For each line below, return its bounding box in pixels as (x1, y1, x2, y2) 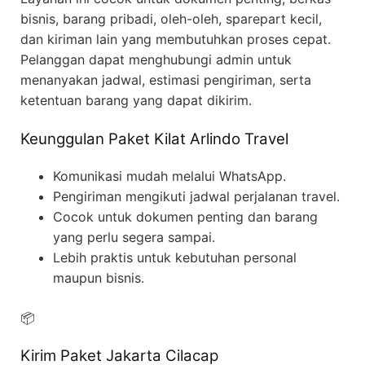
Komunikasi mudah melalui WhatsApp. (53, 168, 286, 185)
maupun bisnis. (53, 270, 144, 287)
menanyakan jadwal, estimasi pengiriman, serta (20, 72, 311, 89)
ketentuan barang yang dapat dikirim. (20, 92, 252, 109)
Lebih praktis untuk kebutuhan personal (53, 249, 297, 266)
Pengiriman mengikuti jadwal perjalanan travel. (53, 188, 340, 205)
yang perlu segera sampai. (53, 229, 215, 246)
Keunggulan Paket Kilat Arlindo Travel (20, 130, 288, 149)
